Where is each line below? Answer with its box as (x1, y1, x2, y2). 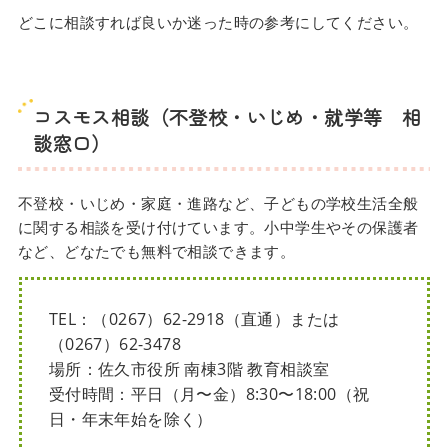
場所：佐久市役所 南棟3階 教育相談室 (48, 358, 330, 381)
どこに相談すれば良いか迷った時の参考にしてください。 (17, 12, 419, 33)
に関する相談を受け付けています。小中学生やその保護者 (17, 217, 419, 238)
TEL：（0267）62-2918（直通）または (48, 308, 340, 331)
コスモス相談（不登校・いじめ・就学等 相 (33, 103, 422, 131)
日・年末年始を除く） (48, 408, 213, 431)
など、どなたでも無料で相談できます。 (17, 241, 296, 262)
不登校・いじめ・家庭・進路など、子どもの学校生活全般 (17, 193, 419, 214)
